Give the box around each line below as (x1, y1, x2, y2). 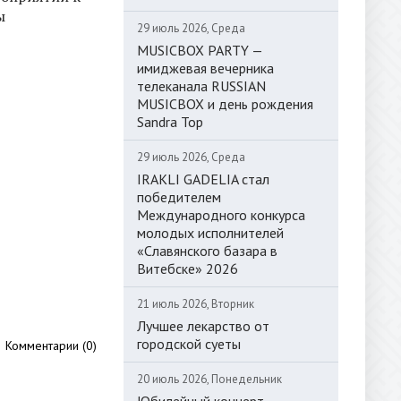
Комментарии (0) (5, 337, 97, 354)
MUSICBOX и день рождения (137, 94, 313, 113)
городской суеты (137, 334, 241, 353)
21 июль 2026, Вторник (137, 295, 254, 311)
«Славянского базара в (137, 241, 277, 260)
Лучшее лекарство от (137, 316, 269, 335)
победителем (137, 187, 221, 206)
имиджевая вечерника (137, 58, 274, 77)
